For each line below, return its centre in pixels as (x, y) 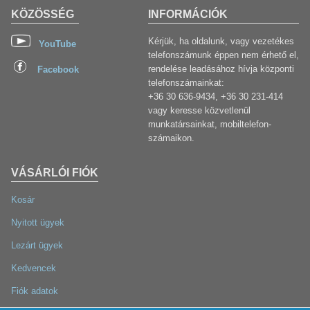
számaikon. (171, 138)
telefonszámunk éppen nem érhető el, (224, 55)
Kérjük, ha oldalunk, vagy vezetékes (221, 41)
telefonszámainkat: (186, 82)
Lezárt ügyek (37, 245)
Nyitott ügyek (38, 222)
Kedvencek (34, 268)
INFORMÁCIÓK (188, 15)
